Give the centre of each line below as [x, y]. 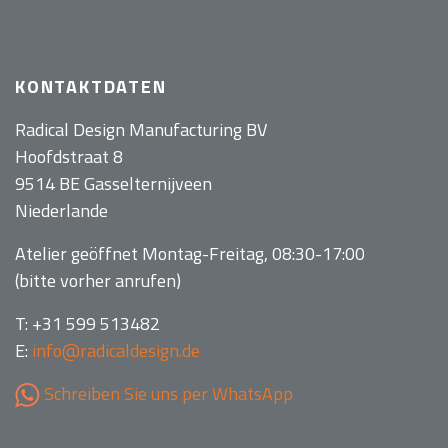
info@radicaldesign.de [116, 351]
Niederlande [61, 211]
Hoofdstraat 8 [69, 157]
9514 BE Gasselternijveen [113, 184]
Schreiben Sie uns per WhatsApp [166, 394]
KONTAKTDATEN [91, 87]
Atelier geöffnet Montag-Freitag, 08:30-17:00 [190, 254]
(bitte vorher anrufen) [98, 281]
